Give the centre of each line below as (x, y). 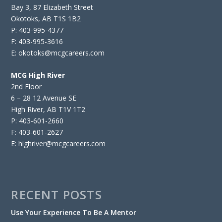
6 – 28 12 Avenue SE (44, 98)
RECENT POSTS (56, 195)
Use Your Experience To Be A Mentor (74, 213)
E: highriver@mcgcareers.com (58, 144)
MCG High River (38, 75)
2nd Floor (27, 87)
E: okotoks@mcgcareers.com (58, 53)
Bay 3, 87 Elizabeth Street (52, 7)
